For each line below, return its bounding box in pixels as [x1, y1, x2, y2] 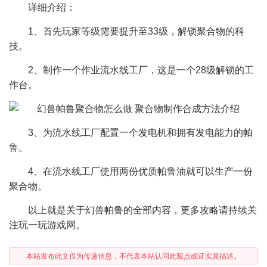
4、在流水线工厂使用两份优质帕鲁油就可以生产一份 [28, 166, 253, 176]
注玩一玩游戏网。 [9, 220, 85, 230]
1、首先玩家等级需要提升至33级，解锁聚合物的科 [28, 26, 244, 36]
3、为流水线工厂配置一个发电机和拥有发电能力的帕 [28, 128, 253, 138]
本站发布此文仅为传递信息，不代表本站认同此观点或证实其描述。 [26, 252, 241, 260]
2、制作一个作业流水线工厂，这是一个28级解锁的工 [28, 65, 254, 75]
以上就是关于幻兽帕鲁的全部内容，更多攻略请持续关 [28, 205, 257, 215]
